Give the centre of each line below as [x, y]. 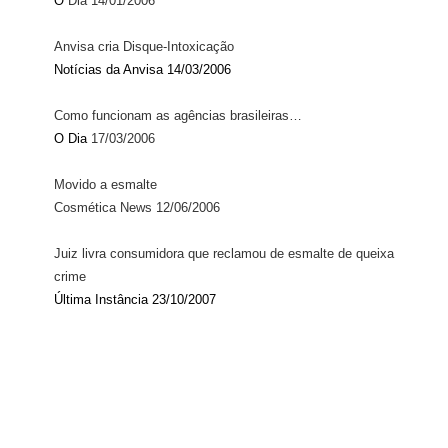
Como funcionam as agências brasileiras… [178, 115]
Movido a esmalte [106, 184]
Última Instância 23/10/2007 [135, 299]
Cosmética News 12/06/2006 [137, 207]
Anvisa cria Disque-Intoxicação [144, 46]
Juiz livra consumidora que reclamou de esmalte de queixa [224, 253]
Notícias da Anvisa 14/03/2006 [145, 69]
